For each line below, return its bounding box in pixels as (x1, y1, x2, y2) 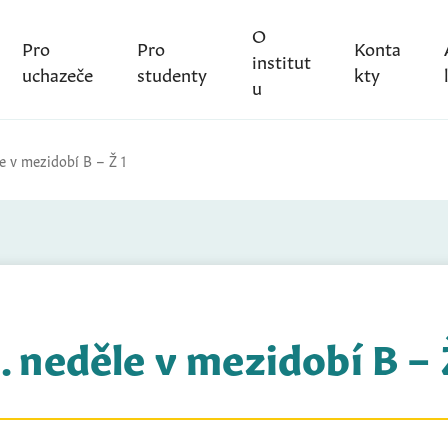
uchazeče (21, 59, 93, 86)
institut (251, 46, 311, 73)
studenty (137, 59, 208, 86)
